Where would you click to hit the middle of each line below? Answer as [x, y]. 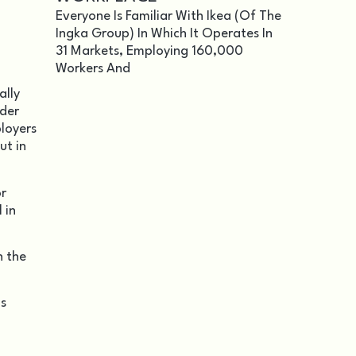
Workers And [93, 69]
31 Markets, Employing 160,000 [149, 51]
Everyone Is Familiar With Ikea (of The [168, 16]
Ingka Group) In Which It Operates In [164, 34]
